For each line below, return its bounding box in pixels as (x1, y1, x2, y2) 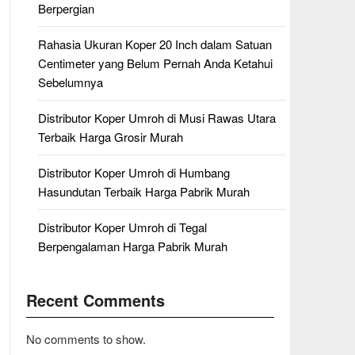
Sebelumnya (37, 74, 103, 90)
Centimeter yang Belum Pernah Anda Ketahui (37, 55, 273, 71)
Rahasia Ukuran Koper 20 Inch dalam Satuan (37, 36, 272, 52)
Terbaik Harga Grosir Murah (37, 128, 183, 145)
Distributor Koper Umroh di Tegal (37, 219, 207, 235)
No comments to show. (25, 330, 146, 347)
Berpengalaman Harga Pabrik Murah (37, 238, 227, 254)
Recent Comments (25, 288, 165, 311)
